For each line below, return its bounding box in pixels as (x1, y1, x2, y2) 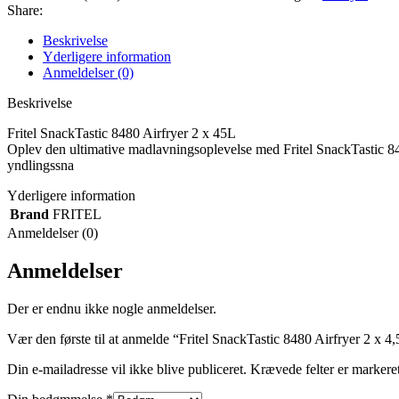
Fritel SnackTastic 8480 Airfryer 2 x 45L (7, 125, 236, 141)
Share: (7, 2, 43, 18)
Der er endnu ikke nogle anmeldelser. (7, 300, 216, 316)
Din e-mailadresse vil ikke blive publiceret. (7, 361, 247, 377)
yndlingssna (7, 157, 74, 173)
